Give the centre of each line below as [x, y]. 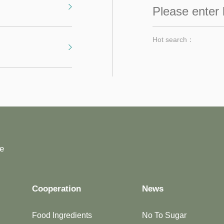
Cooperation [56, 189]
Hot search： [173, 39]
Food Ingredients [62, 215]
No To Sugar [164, 215]
